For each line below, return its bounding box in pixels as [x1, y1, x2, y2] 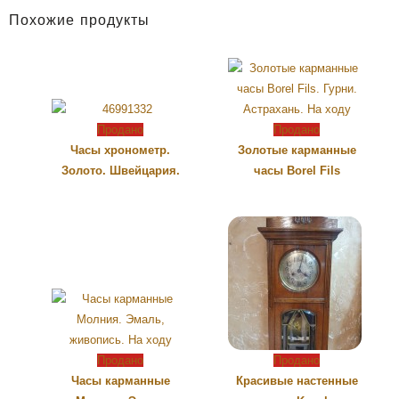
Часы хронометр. [70, 143, 170, 158]
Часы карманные [70, 374, 170, 388]
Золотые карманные [237, 143, 356, 158]
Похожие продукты [9, 13, 150, 30]
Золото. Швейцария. [61, 164, 180, 178]
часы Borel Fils [253, 164, 340, 178]
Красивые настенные [235, 374, 358, 388]
